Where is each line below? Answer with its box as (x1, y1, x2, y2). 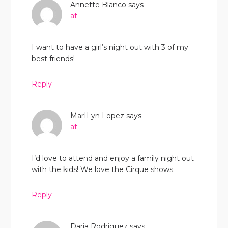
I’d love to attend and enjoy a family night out (32, 153, 194, 163)
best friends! (32, 53, 75, 63)
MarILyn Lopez (70, 110, 125, 120)
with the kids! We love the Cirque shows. (32, 164, 175, 174)
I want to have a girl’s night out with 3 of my (32, 42, 189, 52)
